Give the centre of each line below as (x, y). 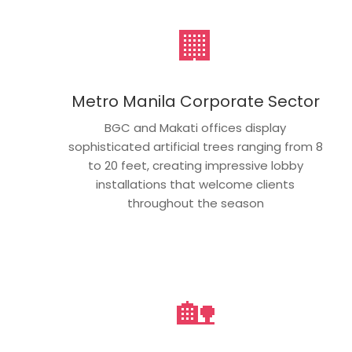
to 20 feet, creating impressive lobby (195, 165)
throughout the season (195, 203)
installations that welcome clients (196, 184)
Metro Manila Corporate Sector (195, 101)
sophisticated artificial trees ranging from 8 (195, 147)
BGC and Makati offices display (196, 128)
